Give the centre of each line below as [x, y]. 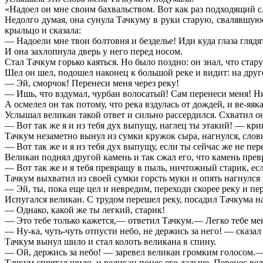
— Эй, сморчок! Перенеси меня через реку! [92, 83]
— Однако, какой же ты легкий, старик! [85, 210]
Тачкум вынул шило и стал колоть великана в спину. [110, 241]
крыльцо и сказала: [43, 30]
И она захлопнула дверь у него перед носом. [94, 51]
